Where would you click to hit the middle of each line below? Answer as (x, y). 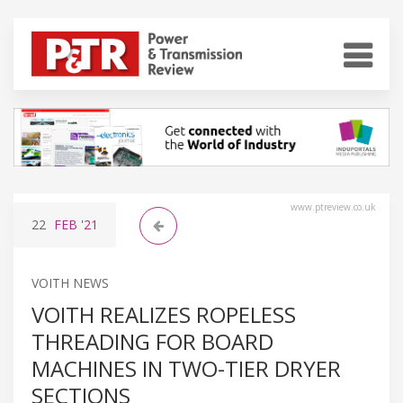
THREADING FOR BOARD (152, 341)
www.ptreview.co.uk (333, 206)
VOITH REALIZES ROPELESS (164, 314)
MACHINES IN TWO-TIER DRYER (186, 368)
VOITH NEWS (70, 282)
